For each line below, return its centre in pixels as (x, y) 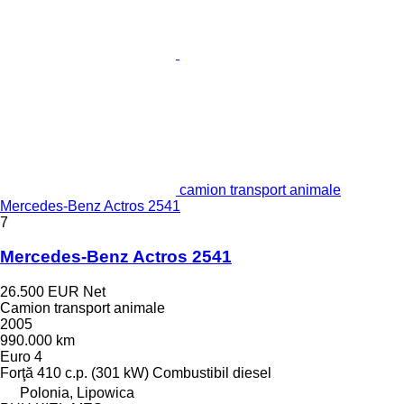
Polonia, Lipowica (77, 393)
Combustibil (191, 373)
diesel (252, 373)
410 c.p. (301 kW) (93, 373)
